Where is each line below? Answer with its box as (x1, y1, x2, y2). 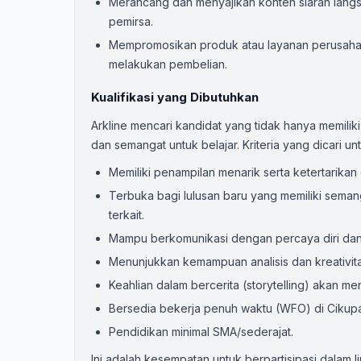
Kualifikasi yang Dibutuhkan (91, 89, 259, 105)
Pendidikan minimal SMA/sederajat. (109, 325, 293, 338)
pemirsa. (109, 15, 153, 28)
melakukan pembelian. (109, 57, 227, 71)
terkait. (109, 208, 144, 222)
